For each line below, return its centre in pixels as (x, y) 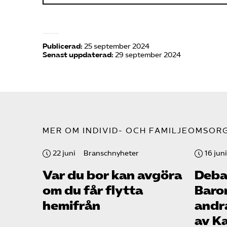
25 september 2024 (117, 47)
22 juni (64, 154)
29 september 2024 (148, 55)
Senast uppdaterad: (78, 55)
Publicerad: (63, 47)
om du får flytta (93, 191)
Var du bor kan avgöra (112, 176)
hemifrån (71, 206)
